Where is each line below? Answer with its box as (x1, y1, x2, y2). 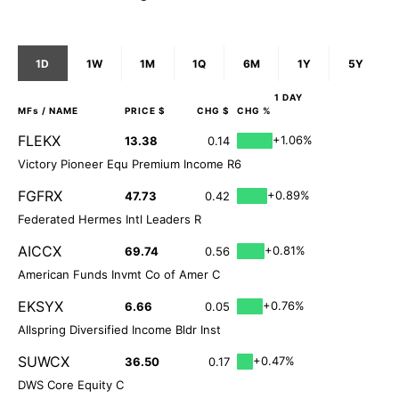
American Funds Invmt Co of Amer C (18, 267, 220, 282)
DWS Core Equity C (18, 378, 124, 393)
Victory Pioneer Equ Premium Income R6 (18, 157, 241, 172)
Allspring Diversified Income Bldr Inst (18, 322, 221, 338)
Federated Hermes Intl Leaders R (18, 212, 201, 227)
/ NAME (39, 105, 78, 117)
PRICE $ (125, 105, 166, 117)
